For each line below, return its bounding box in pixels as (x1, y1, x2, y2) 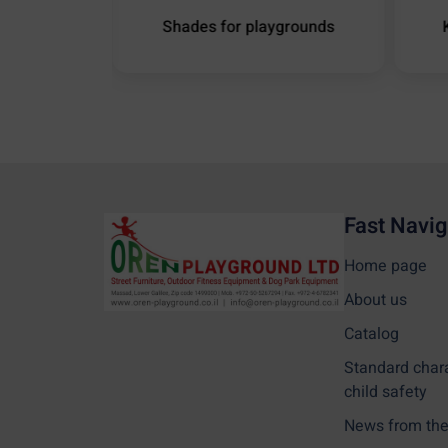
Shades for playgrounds (162, 15, 335, 40)
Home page (343, 254, 427, 279)
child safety (343, 380, 427, 405)
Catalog (343, 322, 399, 347)
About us (343, 288, 407, 313)
